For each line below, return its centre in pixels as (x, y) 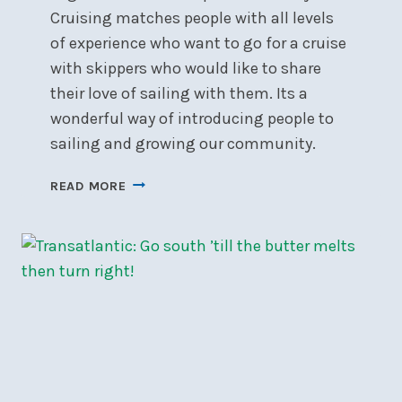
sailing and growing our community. (183, 143)
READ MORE (88, 186)
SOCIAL (149, 243)
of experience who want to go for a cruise (198, 43)
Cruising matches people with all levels (192, 17)
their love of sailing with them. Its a (179, 93)
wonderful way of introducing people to (192, 118)
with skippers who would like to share (186, 68)
